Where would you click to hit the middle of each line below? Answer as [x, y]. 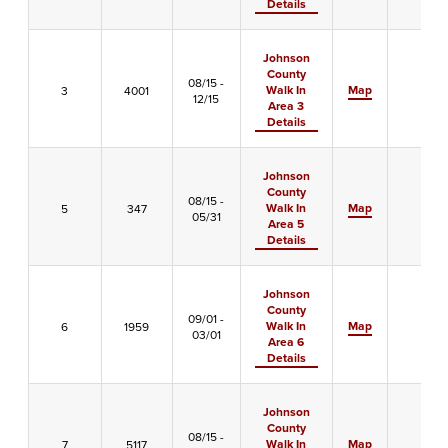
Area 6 [286, 341]
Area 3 [286, 105]
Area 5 [286, 223]
